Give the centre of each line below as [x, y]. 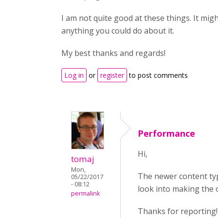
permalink [85, 194]
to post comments [157, 75]
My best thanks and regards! [113, 53]
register [112, 75]
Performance [166, 133]
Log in [74, 75]
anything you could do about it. [118, 31]
